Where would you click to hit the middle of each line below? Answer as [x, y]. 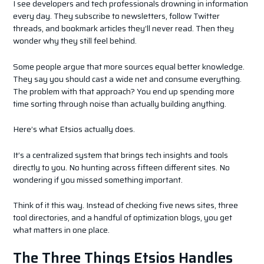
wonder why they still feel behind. [75, 41]
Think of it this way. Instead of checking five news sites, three [125, 205]
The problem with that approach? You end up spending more [123, 91]
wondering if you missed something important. [98, 179]
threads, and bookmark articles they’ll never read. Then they [123, 29]
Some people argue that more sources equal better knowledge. [128, 66]
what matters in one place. [61, 230]
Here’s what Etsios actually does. [74, 129]
